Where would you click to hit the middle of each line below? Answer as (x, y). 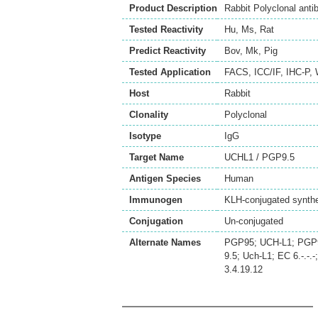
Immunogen (156, 200)
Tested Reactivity (166, 29)
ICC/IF (267, 72)
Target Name (157, 157)
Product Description (173, 8)
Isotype (145, 136)
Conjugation (156, 221)
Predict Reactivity (168, 51)
